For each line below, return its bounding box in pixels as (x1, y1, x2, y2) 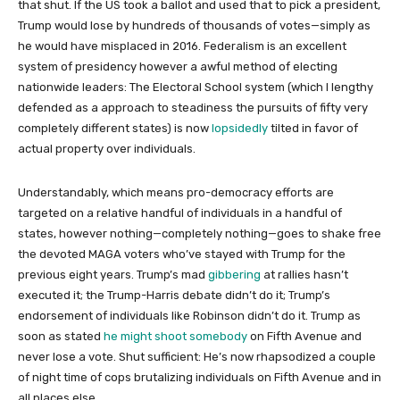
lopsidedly (212, 121, 268, 135)
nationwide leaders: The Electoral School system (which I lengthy (18, 80, 373, 94)
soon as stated (18, 329, 104, 343)
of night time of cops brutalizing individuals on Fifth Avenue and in (18, 371, 381, 384)
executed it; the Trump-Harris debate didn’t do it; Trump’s (18, 288, 330, 302)
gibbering (208, 268, 261, 281)
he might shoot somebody (104, 329, 247, 343)
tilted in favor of (268, 121, 358, 135)
